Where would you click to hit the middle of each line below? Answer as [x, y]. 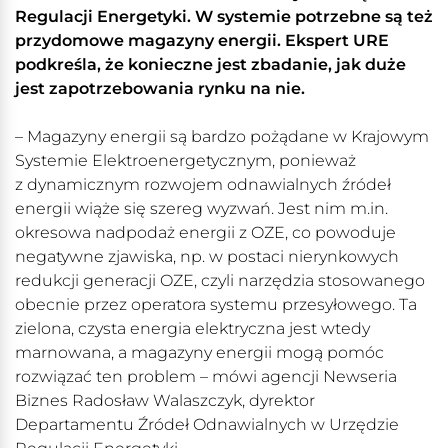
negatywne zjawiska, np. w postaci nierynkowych [207, 257]
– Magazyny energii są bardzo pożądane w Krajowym [222, 137]
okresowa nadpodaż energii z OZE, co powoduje [205, 233]
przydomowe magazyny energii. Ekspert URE [202, 41]
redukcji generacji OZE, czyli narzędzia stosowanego [220, 281]
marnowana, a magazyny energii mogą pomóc [199, 353]
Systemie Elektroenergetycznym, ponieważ [185, 161]
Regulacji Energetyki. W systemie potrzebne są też [224, 17]
